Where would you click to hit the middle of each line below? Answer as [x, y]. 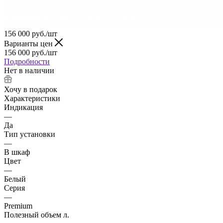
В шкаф [17, 152]
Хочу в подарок [31, 89]
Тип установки [30, 134]
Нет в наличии [29, 70]
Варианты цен [29, 43]
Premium [18, 206]
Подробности [27, 61]
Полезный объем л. [37, 215]
